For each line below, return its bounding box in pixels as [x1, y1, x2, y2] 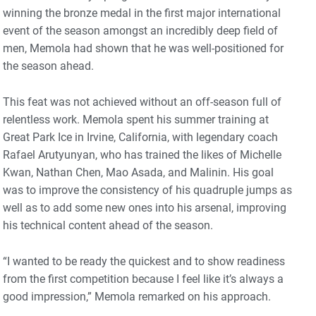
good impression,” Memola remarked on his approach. [3, 290, 274, 304]
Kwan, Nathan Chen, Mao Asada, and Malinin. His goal [3, 166, 274, 180]
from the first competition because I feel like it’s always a [3, 272, 284, 286]
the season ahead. [3, 59, 94, 73]
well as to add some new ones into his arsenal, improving [3, 201, 286, 215]
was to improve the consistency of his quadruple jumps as [3, 183, 292, 197]
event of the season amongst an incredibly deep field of [3, 24, 278, 38]
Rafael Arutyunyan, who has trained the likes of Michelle [3, 148, 281, 162]
